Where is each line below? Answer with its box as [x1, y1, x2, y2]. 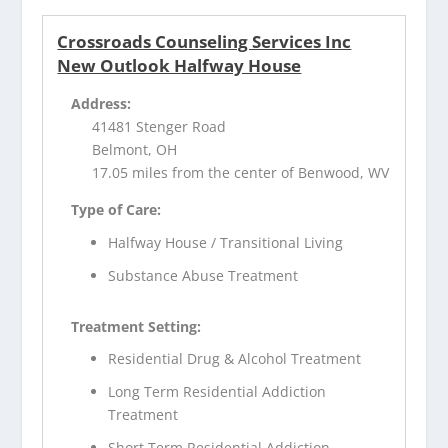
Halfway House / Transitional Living [108, 232, 344, 252]
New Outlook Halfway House [57, 54, 302, 77]
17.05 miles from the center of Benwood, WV [92, 163, 390, 182]
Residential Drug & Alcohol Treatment [108, 349, 362, 369]
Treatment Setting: [71, 316, 202, 336]
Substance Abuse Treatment [108, 265, 299, 285]
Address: [71, 94, 132, 113]
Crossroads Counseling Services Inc [57, 30, 352, 53]
